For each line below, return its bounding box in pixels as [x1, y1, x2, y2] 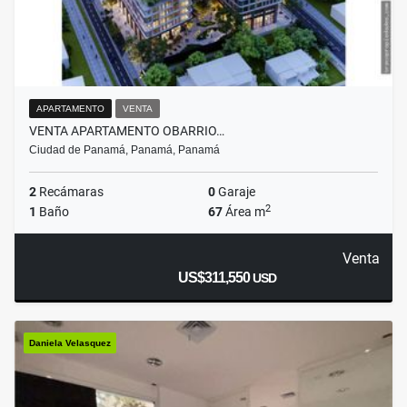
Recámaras [36, 184, 104, 200]
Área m [223, 204, 265, 220]
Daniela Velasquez [29, 338, 111, 349]
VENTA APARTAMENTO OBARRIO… [29, 124, 224, 139]
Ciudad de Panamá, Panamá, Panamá [29, 144, 220, 157]
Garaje [215, 184, 255, 200]
